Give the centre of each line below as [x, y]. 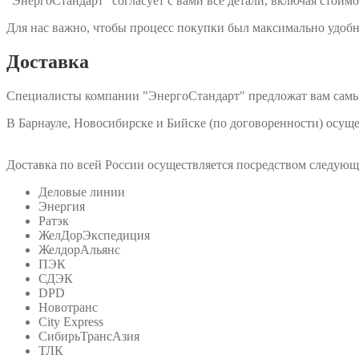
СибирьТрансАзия [89, 336]
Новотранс [68, 307]
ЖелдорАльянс [79, 249]
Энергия [62, 206]
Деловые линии [82, 192]
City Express [71, 321]
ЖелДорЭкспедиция [94, 235]
